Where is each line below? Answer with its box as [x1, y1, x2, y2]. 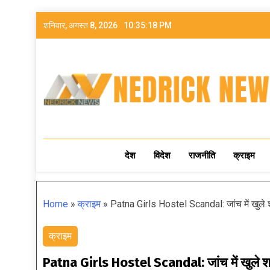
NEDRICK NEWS [43, 121, 241, 154]
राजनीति [189, 150, 215, 162]
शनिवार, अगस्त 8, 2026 [43, 20, 118, 30]
